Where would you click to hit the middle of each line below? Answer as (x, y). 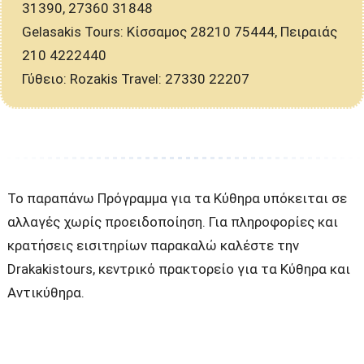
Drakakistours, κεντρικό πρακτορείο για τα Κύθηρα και (179, 269)
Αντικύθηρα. (46, 292)
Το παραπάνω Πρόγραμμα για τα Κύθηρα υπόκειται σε (177, 198)
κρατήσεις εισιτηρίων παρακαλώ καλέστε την (153, 245)
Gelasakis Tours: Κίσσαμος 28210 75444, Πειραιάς (180, 32)
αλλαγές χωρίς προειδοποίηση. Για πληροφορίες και (173, 222)
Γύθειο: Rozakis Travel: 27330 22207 (136, 79)
